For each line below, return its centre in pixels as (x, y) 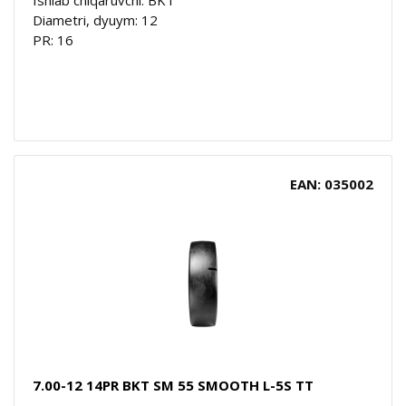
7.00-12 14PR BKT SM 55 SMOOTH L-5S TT (173, 385)
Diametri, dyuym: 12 (95, 19)
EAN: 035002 (332, 184)
